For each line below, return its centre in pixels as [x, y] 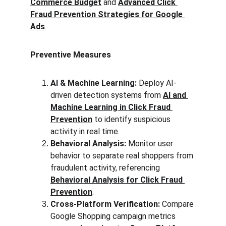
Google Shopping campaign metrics [114, 216]
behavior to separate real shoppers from [123, 156]
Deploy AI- [157, 83]
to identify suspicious [132, 119]
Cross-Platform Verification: [105, 204]
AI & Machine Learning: [94, 83]
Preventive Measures [71, 55]
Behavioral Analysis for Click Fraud [118, 180]
